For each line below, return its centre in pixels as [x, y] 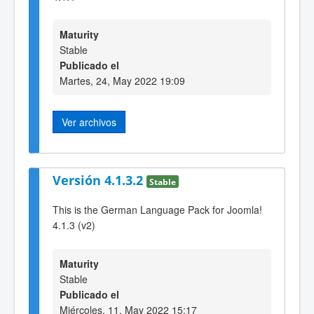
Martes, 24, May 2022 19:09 [122, 81]
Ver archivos [89, 122]
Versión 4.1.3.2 [100, 180]
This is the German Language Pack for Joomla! [157, 210]
